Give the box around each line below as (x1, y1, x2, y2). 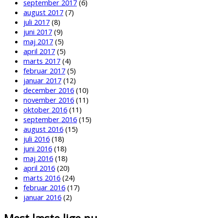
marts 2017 (23, 56, 60, 66)
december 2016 (23, 85, 74, 95)
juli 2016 (23, 134, 50, 144)
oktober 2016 (23, 105, 67, 114)
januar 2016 (23, 192, 61, 202)
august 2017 (23, 7, 63, 17)
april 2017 (23, 46, 55, 56)
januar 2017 (23, 75, 61, 85)
